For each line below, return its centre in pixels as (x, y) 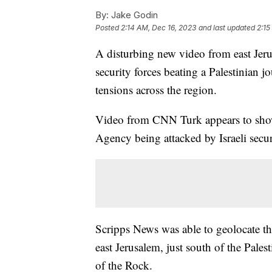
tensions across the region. (156, 89)
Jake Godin (133, 15)
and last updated (227, 27)
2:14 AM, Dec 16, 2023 (158, 27)
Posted (108, 27)
